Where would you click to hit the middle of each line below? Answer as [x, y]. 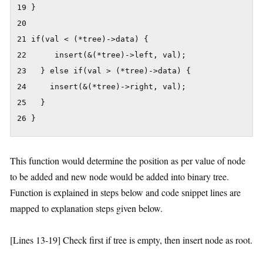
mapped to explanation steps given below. [86, 208]
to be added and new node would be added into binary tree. [119, 177]
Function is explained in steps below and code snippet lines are [125, 193]
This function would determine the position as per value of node [128, 161]
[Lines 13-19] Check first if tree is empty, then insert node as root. [131, 240]
